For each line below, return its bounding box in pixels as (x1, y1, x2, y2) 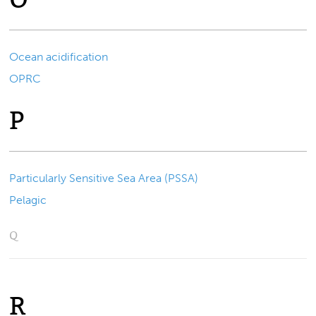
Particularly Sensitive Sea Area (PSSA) (9, 171, 199, 186)
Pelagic (9, 193, 47, 207)
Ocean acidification (9, 50, 109, 64)
